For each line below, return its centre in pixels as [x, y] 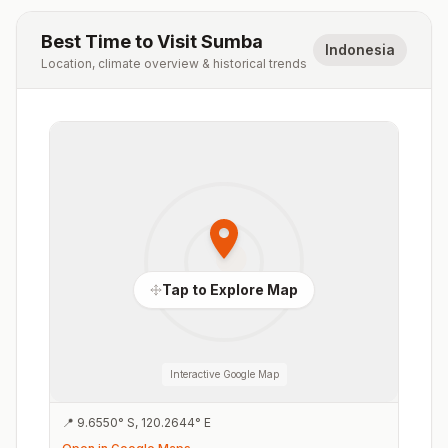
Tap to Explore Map [230, 289]
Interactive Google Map [224, 374]
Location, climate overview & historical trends [174, 63]
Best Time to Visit [121, 41]
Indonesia [360, 49]
